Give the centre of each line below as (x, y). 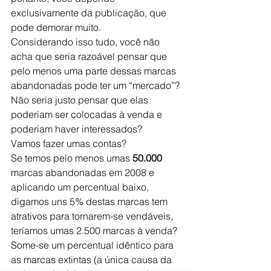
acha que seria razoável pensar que (90, 56)
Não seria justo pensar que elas (81, 100)
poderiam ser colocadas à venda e (88, 114)
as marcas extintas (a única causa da (93, 260)
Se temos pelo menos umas (70, 158)
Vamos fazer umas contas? (69, 143)
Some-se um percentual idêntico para (93, 245)
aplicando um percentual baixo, (81, 187)
